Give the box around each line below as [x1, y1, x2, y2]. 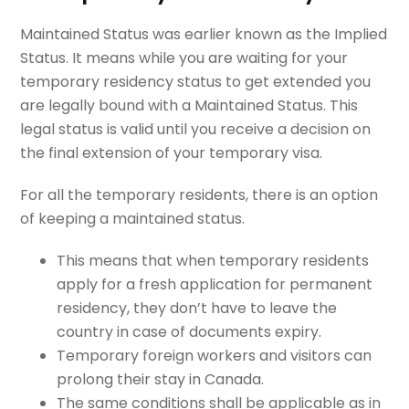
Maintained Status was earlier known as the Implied [20, 23, 388, 45]
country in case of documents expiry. [57, 320, 322, 342]
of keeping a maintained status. [20, 207, 246, 229]
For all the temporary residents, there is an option [20, 184, 379, 205]
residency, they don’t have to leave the [57, 297, 338, 319]
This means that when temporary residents [57, 249, 370, 271]
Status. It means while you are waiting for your [20, 47, 349, 68]
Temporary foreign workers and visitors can [57, 344, 372, 366]
